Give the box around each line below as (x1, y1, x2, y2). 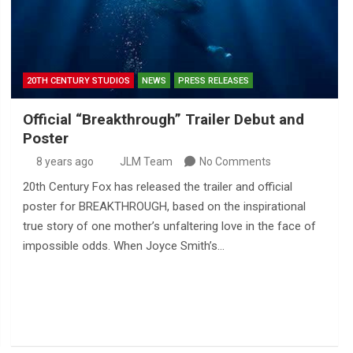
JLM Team (119, 154, 173, 168)
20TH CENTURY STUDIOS (26, 75, 130, 86)
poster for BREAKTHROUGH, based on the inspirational (22, 199, 306, 214)
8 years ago (36, 154, 95, 168)
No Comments (199, 154, 271, 168)
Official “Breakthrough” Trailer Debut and (22, 110, 304, 128)
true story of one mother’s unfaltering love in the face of (22, 218, 316, 233)
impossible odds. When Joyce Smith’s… (22, 238, 225, 253)
